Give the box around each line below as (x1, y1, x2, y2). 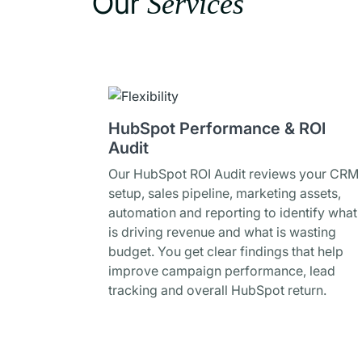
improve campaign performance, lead (108, 263, 335, 279)
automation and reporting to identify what (108, 204, 357, 221)
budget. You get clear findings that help (108, 243, 343, 259)
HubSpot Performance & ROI (108, 119, 326, 138)
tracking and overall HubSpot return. (108, 282, 326, 298)
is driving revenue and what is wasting (108, 224, 336, 240)
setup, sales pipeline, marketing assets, (108, 185, 341, 201)
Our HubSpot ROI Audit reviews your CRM (108, 166, 359, 182)
